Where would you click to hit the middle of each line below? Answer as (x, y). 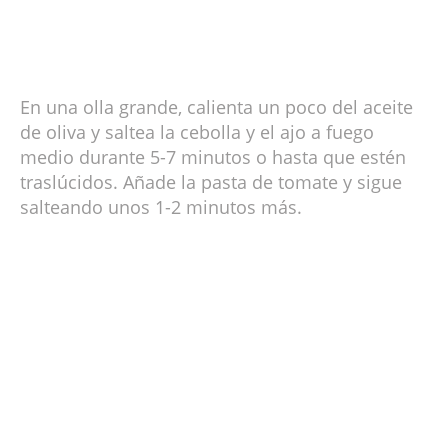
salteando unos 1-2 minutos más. (161, 207)
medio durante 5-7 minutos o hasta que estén (213, 157)
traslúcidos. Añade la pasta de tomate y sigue (211, 182)
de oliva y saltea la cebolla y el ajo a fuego (197, 132)
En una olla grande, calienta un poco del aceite (216, 107)
